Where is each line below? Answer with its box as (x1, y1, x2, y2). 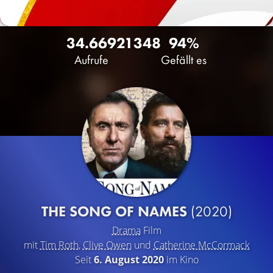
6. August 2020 (93, 253, 164, 266)
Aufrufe (74, 52, 108, 68)
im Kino (163, 253, 199, 266)
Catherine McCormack (153, 238, 250, 252)
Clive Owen (82, 238, 132, 252)
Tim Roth (40, 238, 79, 252)
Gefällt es (161, 52, 207, 68)
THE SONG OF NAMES (41, 202, 191, 221)
